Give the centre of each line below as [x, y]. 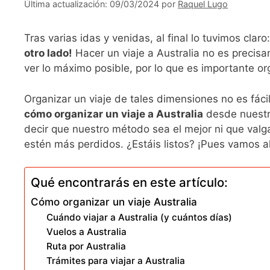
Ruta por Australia [86, 246]
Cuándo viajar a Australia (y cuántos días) [139, 218]
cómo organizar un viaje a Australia [114, 114]
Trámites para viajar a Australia [115, 261]
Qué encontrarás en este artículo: [129, 183]
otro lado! [48, 53]
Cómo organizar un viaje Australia [114, 202]
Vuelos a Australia [86, 232]
